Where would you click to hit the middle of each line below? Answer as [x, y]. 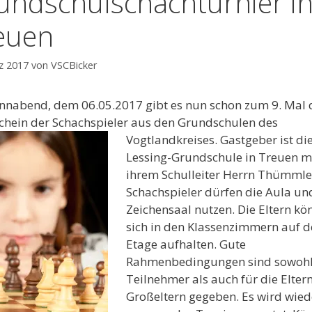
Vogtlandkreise [167, 140]
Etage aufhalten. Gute [186, 244]
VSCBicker [74, 65]
